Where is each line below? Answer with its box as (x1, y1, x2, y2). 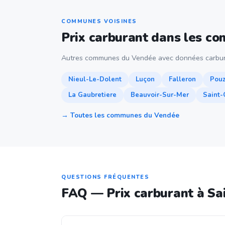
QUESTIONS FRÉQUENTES (61, 173, 149, 181)
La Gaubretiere (68, 90, 117, 99)
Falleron (169, 75, 196, 84)
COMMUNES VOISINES (61, 18, 137, 25)
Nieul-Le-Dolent (68, 75, 122, 84)
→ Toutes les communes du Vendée (61, 110, 179, 120)
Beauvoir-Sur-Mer (131, 90, 189, 99)
